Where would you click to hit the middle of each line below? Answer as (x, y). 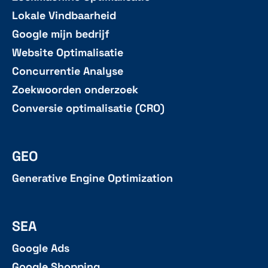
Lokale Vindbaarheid (64, 16)
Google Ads (41, 249)
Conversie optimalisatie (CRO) (88, 109)
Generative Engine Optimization (92, 179)
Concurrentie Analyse (68, 71)
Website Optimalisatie (68, 53)
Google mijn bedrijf (61, 34)
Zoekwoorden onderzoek (75, 90)
